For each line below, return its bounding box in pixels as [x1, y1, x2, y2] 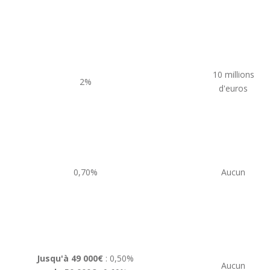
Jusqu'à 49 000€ [37, 253, 103, 264]
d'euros [219, 83, 248, 94]
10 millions [212, 69, 254, 80]
